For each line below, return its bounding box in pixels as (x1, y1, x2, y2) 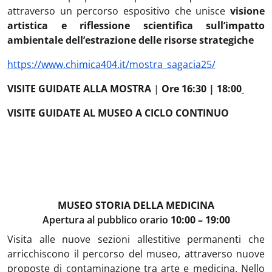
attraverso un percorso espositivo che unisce (7, 4, 230, 18)
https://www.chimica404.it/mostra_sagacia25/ (7, 58, 216, 71)
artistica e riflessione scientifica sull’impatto (7, 19, 265, 32)
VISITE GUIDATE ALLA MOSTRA (7, 82, 151, 95)
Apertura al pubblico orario (42, 213, 171, 226)
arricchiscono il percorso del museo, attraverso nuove (7, 247, 265, 260)
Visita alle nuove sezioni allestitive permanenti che (7, 233, 265, 246)
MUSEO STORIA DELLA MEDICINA (58, 199, 214, 212)
